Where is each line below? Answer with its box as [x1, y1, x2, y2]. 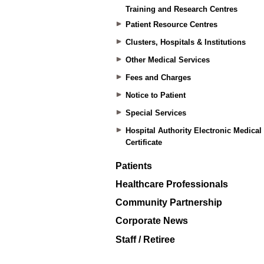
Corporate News [115, 216, 188, 226]
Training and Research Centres [125, 5, 237, 14]
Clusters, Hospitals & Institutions [125, 38, 246, 47]
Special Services [125, 108, 186, 117]
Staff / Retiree [115, 234, 175, 245]
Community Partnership [115, 197, 222, 208]
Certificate [125, 138, 162, 147]
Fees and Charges [125, 73, 191, 82]
